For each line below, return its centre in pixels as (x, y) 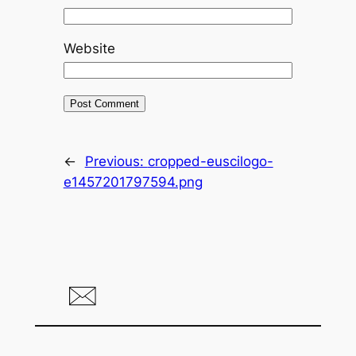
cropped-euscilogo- (210, 161)
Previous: (116, 161)
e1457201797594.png (133, 182)
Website (89, 48)
